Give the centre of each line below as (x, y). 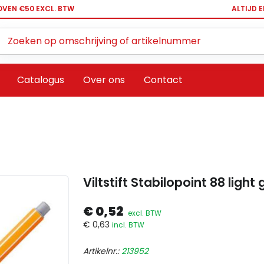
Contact (163, 80)
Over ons (104, 80)
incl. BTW (128, 225)
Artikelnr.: (102, 251)
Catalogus (41, 80)
